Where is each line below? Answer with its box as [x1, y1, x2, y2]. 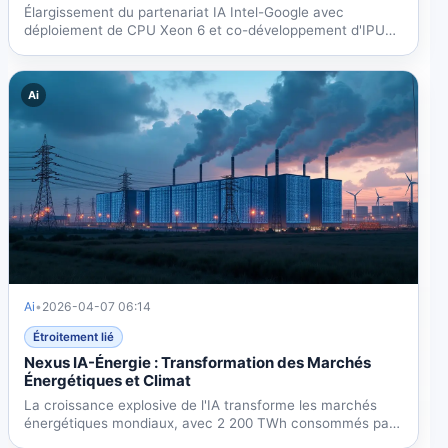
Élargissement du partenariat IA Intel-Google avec [24, 3, 345, 20]
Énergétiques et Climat [24, 370, 192, 390]
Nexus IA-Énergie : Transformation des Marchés [24, 352, 372, 372]
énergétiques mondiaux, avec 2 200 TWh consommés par [24, 414, 395, 431]
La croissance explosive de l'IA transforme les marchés [24, 396, 378, 413]
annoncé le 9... [24, 39, 120, 56]
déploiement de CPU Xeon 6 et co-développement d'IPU [24, 21, 386, 38]
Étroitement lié [33, 329, 115, 344]
